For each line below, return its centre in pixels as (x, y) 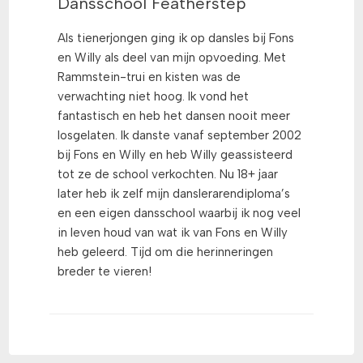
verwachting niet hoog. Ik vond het (153, 97)
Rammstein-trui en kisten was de (149, 77)
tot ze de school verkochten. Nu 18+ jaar (168, 175)
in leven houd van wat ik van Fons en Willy (173, 233)
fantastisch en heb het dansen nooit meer (174, 116)
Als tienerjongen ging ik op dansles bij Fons (176, 38)
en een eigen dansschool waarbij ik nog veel (179, 214)
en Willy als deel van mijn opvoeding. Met (172, 58)
